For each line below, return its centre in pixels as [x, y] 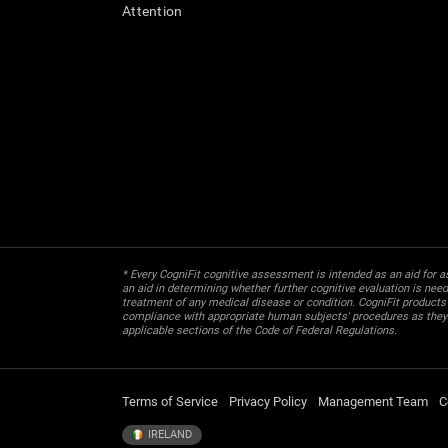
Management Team [373, 402]
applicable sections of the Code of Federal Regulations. [259, 331]
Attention [152, 11]
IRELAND [168, 435]
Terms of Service [170, 402]
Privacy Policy [268, 402]
